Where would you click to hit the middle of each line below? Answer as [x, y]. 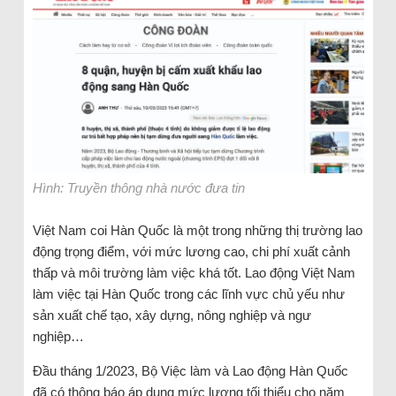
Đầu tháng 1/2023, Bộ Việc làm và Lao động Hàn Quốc [190, 371]
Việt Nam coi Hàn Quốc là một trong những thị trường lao [197, 231]
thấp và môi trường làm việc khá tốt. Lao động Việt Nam [194, 273]
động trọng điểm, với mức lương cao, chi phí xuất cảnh [191, 252]
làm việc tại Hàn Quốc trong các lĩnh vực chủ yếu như [188, 294]
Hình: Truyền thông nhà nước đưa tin [138, 188]
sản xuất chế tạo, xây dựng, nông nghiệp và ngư [171, 316]
